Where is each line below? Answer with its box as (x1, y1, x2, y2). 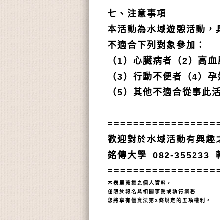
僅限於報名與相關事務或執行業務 (108, 189, 196, 195)
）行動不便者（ (123, 72, 192, 82)
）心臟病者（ (123, 56, 182, 66)
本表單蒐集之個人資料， (108, 180, 172, 186)
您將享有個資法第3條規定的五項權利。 (108, 198, 212, 204)
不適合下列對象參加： (108, 40, 206, 51)
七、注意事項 (108, 9, 166, 19)
